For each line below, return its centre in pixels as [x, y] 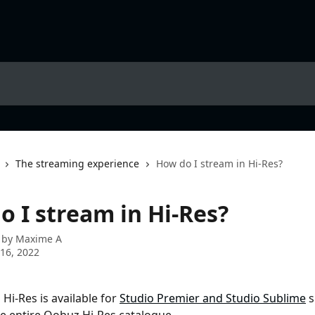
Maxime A [39, 239]
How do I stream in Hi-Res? [219, 163]
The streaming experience [77, 163]
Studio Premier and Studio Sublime [213, 298]
